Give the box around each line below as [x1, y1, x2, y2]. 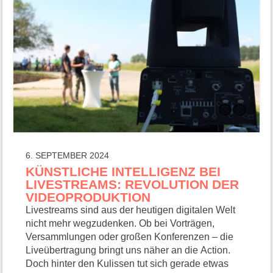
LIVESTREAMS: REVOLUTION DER [26, 177, 239, 191]
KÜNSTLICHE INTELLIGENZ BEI [26, 164, 221, 179]
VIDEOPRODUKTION [26, 190, 151, 204]
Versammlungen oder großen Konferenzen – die [26, 231, 234, 242]
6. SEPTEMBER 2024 [26, 151, 110, 160]
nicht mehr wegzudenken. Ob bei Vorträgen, [26, 218, 215, 229]
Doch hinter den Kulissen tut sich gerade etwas [26, 258, 229, 269]
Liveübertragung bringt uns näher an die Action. [26, 244, 231, 255]
